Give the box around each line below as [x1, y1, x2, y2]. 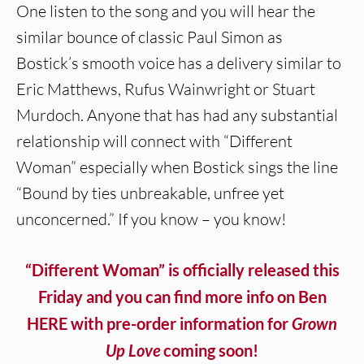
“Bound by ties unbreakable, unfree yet [16, 183, 284, 204]
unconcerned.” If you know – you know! [16, 209, 286, 230]
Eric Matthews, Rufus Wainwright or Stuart [16, 79, 315, 100]
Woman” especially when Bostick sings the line [16, 157, 338, 178]
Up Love [106, 340, 160, 361]
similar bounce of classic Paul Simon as [16, 27, 283, 48]
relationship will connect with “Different [16, 131, 292, 152]
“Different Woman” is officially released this [24, 260, 340, 280]
